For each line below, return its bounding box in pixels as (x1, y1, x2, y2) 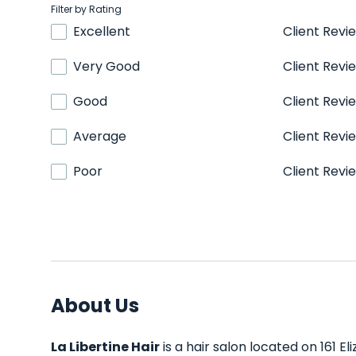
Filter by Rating (51, 2, 122, 16)
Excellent (73, 22, 130, 41)
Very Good (73, 57, 140, 75)
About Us (51, 292, 139, 319)
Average (73, 127, 126, 145)
